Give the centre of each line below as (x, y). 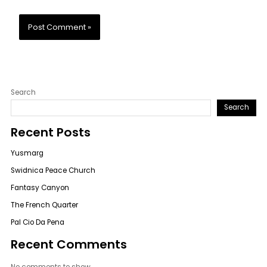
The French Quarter (45, 205)
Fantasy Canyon (40, 188)
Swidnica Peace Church (53, 171)
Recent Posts (51, 133)
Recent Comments (69, 245)
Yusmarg (27, 153)
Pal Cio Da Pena (38, 223)
